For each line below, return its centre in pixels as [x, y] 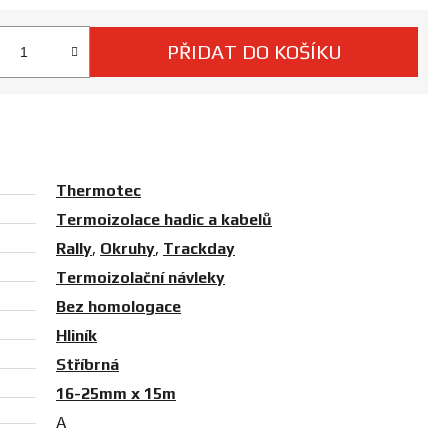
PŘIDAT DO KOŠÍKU [254, 52]
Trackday [199, 249]
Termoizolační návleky [140, 278]
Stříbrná [87, 365]
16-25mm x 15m [116, 394]
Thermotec [98, 191]
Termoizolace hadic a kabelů [164, 220]
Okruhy [127, 249]
